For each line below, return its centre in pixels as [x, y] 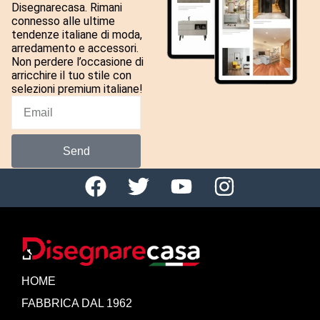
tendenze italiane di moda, [77, 35]
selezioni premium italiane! [77, 89]
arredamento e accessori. [75, 49]
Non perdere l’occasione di [77, 62]
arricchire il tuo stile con [71, 76]
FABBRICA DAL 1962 [77, 303]
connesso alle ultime [63, 21]
